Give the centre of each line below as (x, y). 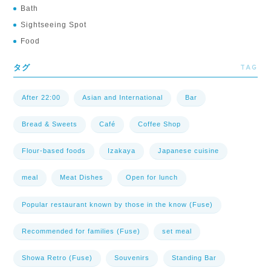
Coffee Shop (159, 124)
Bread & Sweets (50, 124)
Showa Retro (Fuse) (57, 257)
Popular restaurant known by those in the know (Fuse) (118, 204)
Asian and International (123, 98)
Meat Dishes (82, 178)
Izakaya (122, 151)
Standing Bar (194, 257)
